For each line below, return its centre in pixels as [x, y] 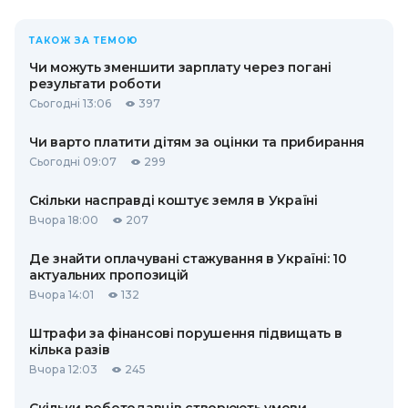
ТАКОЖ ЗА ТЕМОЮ [84, 41]
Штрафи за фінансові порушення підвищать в [186, 334]
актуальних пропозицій [109, 275]
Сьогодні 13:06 [70, 104]
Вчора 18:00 [64, 220]
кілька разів [70, 350]
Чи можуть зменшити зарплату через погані [180, 68]
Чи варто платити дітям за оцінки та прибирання [197, 143]
